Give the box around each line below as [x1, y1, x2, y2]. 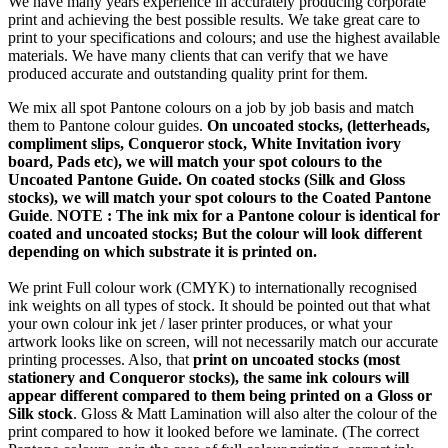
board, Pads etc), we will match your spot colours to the [8, 153, 382, 171]
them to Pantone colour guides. [8, 117, 207, 135]
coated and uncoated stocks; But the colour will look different [8, 225, 422, 243]
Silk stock [8, 405, 73, 423]
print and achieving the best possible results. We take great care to [8, 11, 420, 29]
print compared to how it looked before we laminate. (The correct [8, 423, 419, 441]
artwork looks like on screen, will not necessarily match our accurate [8, 333, 438, 351]
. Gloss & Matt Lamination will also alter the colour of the [73, 405, 437, 423]
